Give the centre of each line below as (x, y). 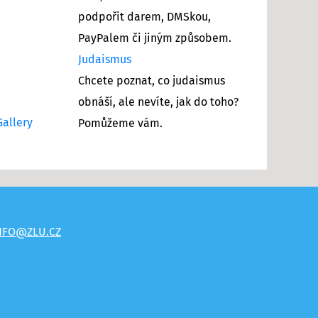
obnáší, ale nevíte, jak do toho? (158, 102)
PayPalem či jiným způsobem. (155, 38)
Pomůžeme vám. (120, 123)
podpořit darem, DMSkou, (144, 17)
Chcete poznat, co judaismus (152, 81)
